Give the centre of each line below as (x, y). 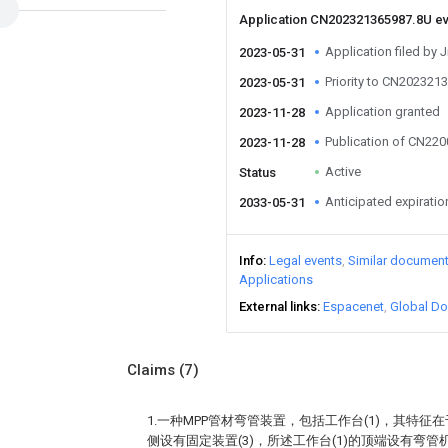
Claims (153, 370)
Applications (276, 279)
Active (343, 171)
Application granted (382, 111)
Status (257, 172)
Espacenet (353, 306)
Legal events (305, 260)
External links (278, 306)
